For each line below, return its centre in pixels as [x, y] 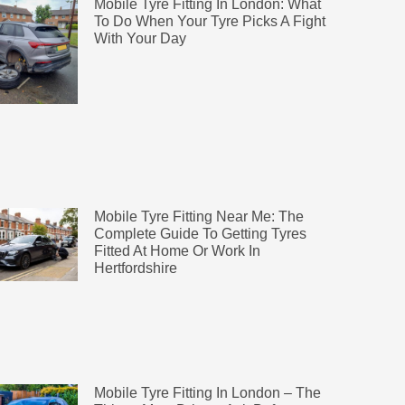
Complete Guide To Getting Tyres [200, 233]
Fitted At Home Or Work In [177, 250]
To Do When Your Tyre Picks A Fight [209, 21]
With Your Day [140, 38]
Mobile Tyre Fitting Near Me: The [198, 216]
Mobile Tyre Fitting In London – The [207, 393]
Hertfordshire [135, 268]
